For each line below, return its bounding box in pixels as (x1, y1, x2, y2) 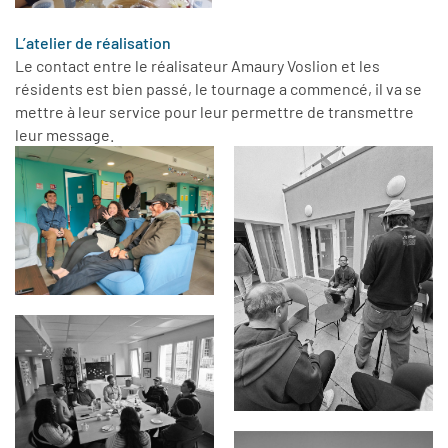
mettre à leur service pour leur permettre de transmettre (15, 101, 414, 121)
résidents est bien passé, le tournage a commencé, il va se (15, 78, 422, 98)
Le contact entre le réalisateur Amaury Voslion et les (15, 55, 380, 75)
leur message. (15, 124, 114, 144)
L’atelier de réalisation (15, 32, 171, 52)
